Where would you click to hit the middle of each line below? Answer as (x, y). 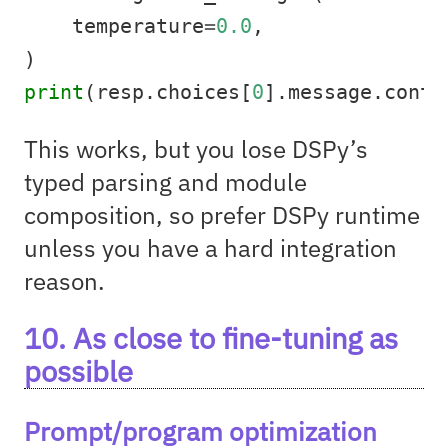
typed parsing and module (165, 181)
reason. (64, 280)
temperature (114, 26)
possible (78, 370)
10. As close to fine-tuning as (211, 337)
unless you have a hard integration (210, 247)
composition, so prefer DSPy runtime (222, 214)
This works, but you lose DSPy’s (196, 148)
